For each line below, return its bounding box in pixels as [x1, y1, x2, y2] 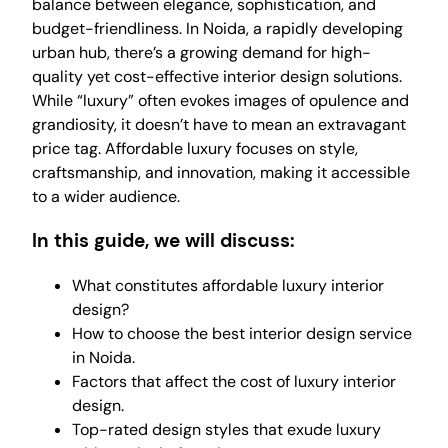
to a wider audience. [32, 185, 180, 207]
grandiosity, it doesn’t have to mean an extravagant [32, 113, 406, 135]
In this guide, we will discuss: [32, 228, 295, 254]
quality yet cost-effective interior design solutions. [32, 65, 402, 87]
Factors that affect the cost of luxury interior [72, 371, 396, 393]
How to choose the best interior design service [72, 323, 412, 345]
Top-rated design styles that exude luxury [72, 419, 381, 441]
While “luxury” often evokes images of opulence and [32, 89, 409, 111]
